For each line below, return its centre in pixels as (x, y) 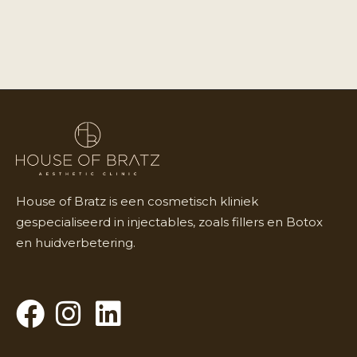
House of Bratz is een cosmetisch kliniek (137, 202)
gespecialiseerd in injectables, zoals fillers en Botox (169, 222)
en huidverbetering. (76, 243)
